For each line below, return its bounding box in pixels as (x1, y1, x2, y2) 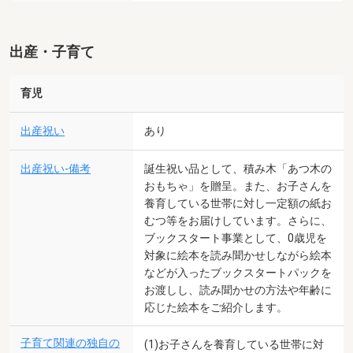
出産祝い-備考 (20, 162, 91, 176)
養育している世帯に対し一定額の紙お (144, 196, 332, 210)
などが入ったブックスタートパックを (144, 266, 332, 279)
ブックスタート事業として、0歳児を (144, 231, 327, 244)
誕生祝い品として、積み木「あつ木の (144, 162, 332, 175)
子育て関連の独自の (20, 336, 120, 350)
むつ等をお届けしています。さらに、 (144, 214, 332, 227)
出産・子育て (9, 43, 95, 60)
